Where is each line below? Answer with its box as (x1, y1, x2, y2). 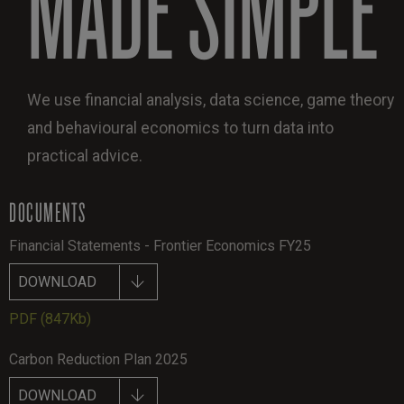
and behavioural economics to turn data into (27, 118, 334, 137)
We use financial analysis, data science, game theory (27, 90, 394, 109)
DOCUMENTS (9, 193, 87, 229)
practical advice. (27, 146, 142, 165)
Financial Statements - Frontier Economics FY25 (9, 236, 311, 254)
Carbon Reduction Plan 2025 (9, 350, 188, 368)
